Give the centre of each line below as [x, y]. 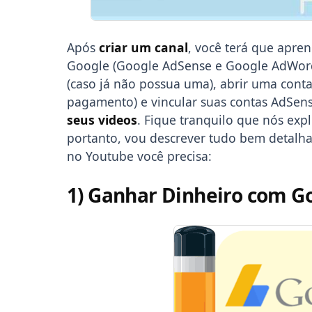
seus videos [102, 119]
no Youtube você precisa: [139, 156]
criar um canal [143, 47]
